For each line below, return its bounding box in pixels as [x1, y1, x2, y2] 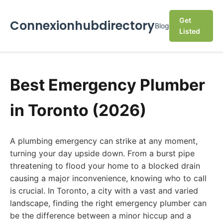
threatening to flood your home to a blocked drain [10, 161, 200, 171]
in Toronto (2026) [10, 101, 146, 120]
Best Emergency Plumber [10, 75, 205, 95]
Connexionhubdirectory [10, 17, 155, 34]
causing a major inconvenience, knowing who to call [10, 173, 207, 183]
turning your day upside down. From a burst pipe [10, 148, 195, 158]
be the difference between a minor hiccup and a [10, 211, 191, 221]
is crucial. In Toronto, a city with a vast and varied [10, 186, 198, 196]
